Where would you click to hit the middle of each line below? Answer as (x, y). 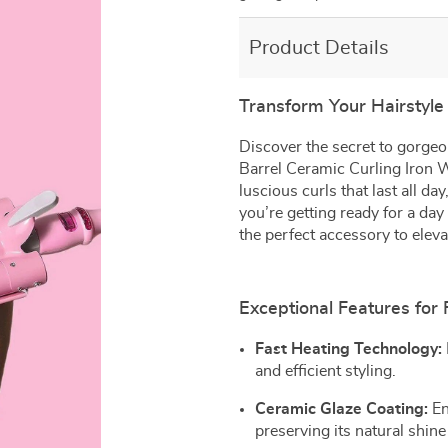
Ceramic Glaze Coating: (341, 408)
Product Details (319, 47)
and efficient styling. (325, 370)
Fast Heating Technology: (348, 348)
